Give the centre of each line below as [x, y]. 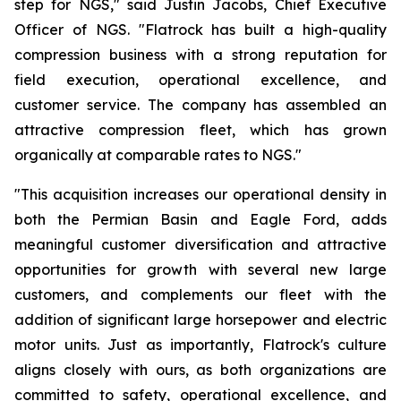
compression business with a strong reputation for [200, 55]
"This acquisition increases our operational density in [200, 194]
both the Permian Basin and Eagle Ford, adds [200, 219]
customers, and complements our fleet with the [200, 294]
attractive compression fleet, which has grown [200, 130]
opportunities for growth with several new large [200, 269]
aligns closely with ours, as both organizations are [200, 370]
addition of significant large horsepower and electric [200, 320]
